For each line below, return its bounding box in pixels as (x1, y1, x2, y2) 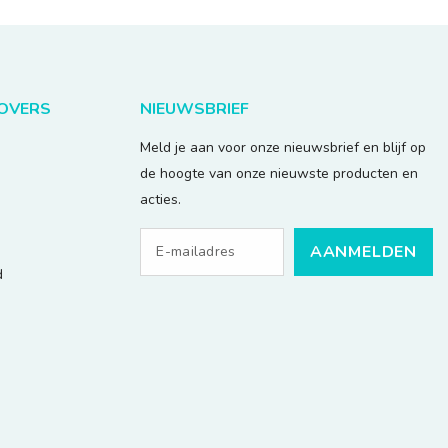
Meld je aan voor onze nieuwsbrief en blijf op (140, 137, 427, 157)
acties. (140, 189, 182, 209)
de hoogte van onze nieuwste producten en (140, 163, 419, 183)
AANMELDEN (309, 240, 417, 263)
